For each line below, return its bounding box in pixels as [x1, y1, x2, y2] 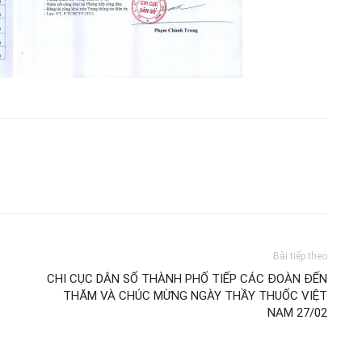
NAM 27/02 [267, 305, 327, 321]
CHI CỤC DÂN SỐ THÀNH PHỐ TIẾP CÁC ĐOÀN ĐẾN [46, 271, 327, 287]
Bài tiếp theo [272, 250, 327, 263]
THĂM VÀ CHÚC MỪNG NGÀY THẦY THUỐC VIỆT [62, 288, 327, 304]
